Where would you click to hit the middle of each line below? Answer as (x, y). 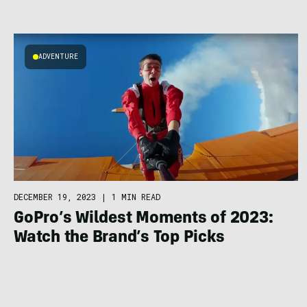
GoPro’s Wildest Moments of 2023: (144, 220)
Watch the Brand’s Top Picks (119, 239)
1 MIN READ (136, 197)
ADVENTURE (58, 56)
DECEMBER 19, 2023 (55, 197)
